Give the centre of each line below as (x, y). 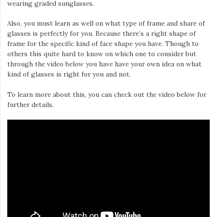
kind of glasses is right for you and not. (69, 74)
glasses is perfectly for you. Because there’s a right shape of (101, 34)
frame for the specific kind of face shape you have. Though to (103, 44)
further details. (31, 104)
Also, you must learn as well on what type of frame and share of (106, 23)
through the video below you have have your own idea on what (104, 64)
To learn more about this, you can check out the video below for (107, 94)
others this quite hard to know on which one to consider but (102, 54)
